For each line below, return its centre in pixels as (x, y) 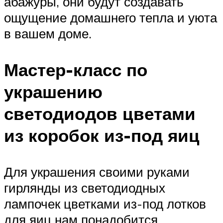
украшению (53, 91)
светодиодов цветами (100, 113)
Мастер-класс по (76, 69)
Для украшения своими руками (97, 171)
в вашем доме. (48, 33)
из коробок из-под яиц (102, 135)
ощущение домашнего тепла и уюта (111, 17)
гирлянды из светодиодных (85, 187)
